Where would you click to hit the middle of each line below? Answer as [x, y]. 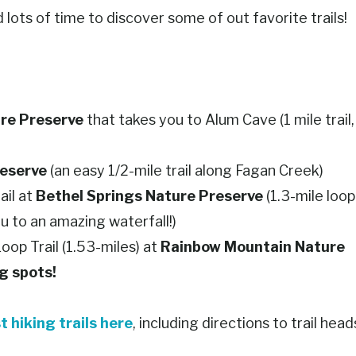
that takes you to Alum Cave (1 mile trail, [219, 120]
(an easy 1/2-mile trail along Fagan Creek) [185, 171]
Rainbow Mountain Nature [253, 247]
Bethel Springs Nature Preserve [149, 196]
